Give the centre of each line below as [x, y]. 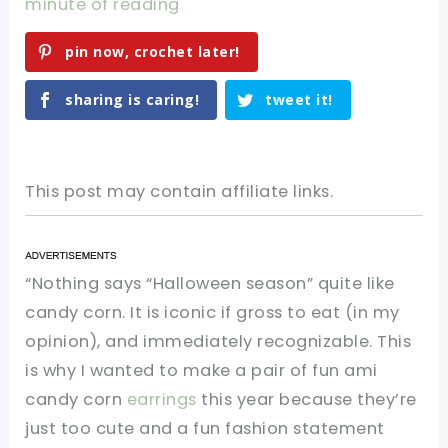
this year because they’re [306, 400]
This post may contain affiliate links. [179, 192]
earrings [161, 400]
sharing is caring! [132, 100]
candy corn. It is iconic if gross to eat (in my [212, 313]
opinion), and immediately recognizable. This [218, 342]
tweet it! [299, 100]
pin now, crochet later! [152, 52]
